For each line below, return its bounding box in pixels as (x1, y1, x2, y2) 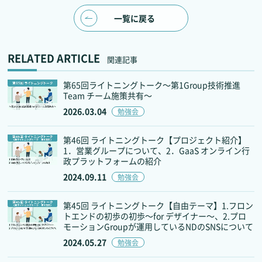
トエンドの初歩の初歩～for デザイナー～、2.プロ (63, 210, 247, 222)
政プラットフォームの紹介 (63, 155, 162, 167)
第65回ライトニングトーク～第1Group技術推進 (63, 79, 241, 91)
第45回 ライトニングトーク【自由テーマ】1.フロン (63, 199, 254, 212)
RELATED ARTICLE (8, 50, 101, 66)
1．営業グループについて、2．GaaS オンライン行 (63, 144, 250, 157)
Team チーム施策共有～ (63, 89, 153, 102)
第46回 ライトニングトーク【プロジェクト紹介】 (63, 134, 247, 146)
